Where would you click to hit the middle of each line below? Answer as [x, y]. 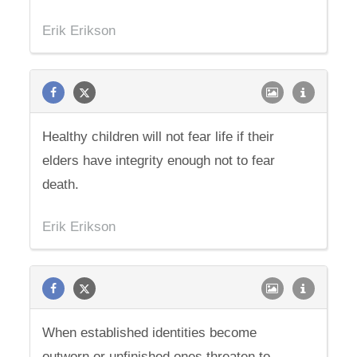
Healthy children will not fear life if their [159, 137]
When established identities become [150, 333]
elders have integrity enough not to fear [159, 161]
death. [61, 184]
